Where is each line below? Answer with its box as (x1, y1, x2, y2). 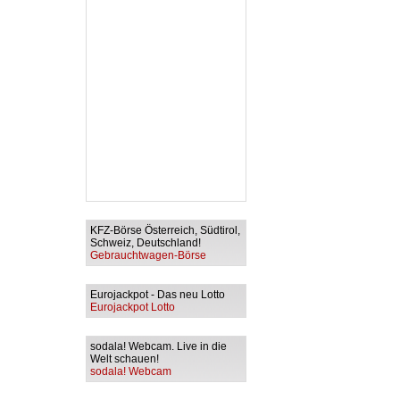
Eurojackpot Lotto (90, 301, 175, 313)
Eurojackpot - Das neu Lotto (90, 288, 228, 301)
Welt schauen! (90, 353, 162, 365)
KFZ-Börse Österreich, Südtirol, (90, 224, 240, 237)
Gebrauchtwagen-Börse (90, 249, 206, 262)
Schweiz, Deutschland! (90, 237, 204, 249)
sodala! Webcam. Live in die (90, 340, 227, 353)
